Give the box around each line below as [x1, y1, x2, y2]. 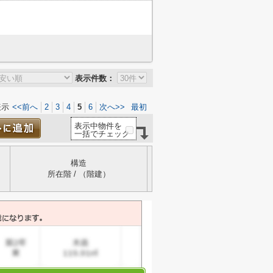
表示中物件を [74, 121, 122, 130]
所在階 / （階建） [47, 169, 110, 179]
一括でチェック [74, 129, 130, 138]
